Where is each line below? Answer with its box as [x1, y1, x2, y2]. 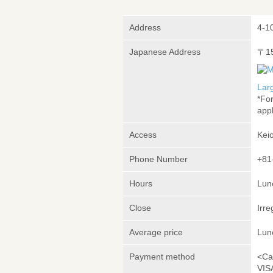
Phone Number [129, 154, 188, 165]
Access [129, 130, 157, 140]
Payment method [129, 252, 195, 262]
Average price [129, 227, 183, 238]
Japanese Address [129, 47, 200, 57]
